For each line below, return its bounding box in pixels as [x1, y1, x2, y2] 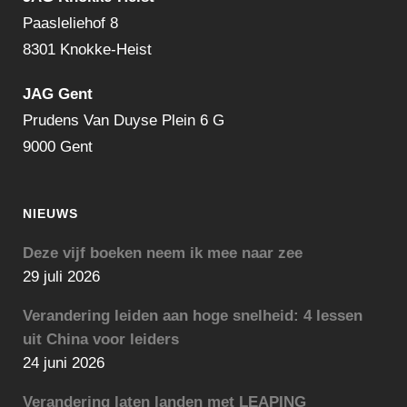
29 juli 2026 [23, 268, 100, 286]
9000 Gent [23, 138, 93, 156]
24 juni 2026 [23, 354, 104, 372]
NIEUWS [23, 206, 78, 222]
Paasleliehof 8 [23, 15, 118, 33]
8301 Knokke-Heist [23, 41, 152, 59]
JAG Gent [23, 85, 93, 104]
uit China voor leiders [23, 331, 179, 349]
